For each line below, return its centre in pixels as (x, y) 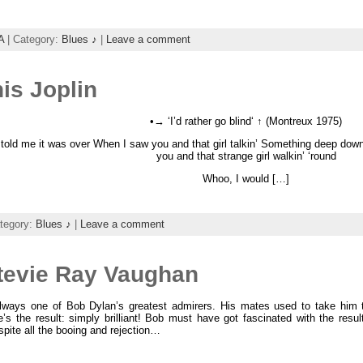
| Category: (32, 40)
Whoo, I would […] (246, 178)
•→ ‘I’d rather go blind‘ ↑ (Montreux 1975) (246, 122)
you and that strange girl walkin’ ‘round (246, 156)
